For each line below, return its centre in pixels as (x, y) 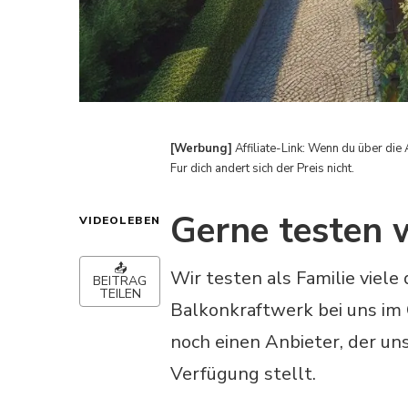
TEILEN (120, 294)
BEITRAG (120, 281)
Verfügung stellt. (243, 373)
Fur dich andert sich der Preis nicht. (262, 169)
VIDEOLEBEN (120, 221)
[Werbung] (201, 149)
